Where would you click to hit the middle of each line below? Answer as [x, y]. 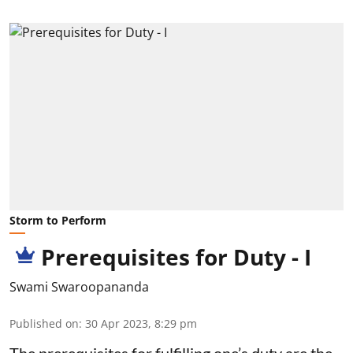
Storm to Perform [58, 221]
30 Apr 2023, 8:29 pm [141, 324]
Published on [44, 324]
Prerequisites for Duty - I [176, 257]
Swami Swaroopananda [79, 287]
